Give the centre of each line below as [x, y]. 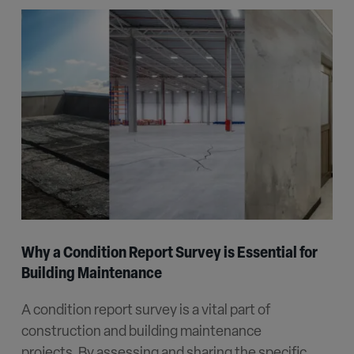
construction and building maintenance [141, 332]
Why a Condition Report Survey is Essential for [169, 253]
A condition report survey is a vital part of [145, 311]
